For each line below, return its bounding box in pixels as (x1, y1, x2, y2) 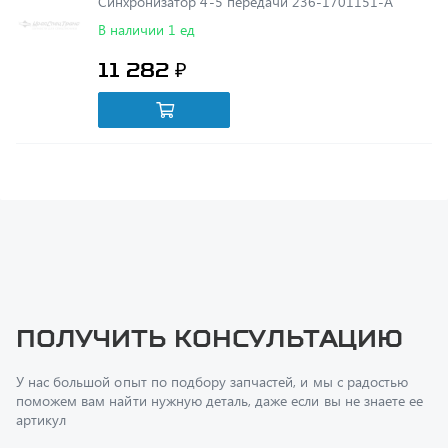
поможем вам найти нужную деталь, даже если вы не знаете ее (16, 347, 424, 366)
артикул (16, 366, 67, 385)
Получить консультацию (16, 280, 403, 308)
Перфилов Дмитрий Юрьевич (80, 417, 380, 445)
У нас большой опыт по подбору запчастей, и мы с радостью (16, 328, 408, 347)
